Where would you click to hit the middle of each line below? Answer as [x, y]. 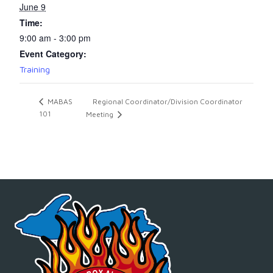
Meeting [100, 115]
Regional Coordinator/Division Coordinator [167, 101]
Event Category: [53, 53]
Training [35, 69]
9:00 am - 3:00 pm [55, 37]
